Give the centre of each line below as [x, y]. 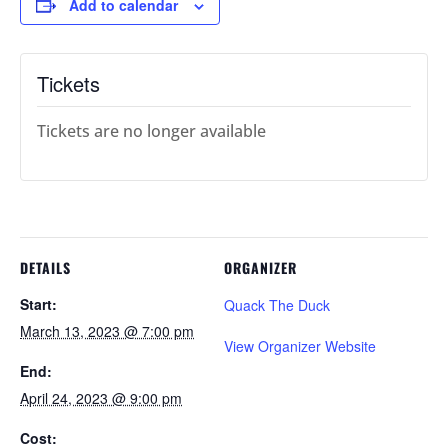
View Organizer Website [300, 345]
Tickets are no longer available [151, 130]
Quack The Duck [277, 304]
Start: [38, 303]
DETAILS [45, 267]
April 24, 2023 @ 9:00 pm [101, 397]
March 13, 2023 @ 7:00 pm [107, 330]
